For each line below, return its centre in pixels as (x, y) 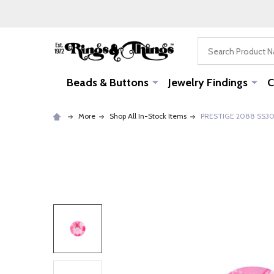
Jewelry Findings (208, 83)
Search (212, 44)
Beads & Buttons (107, 83)
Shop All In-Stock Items (148, 116)
